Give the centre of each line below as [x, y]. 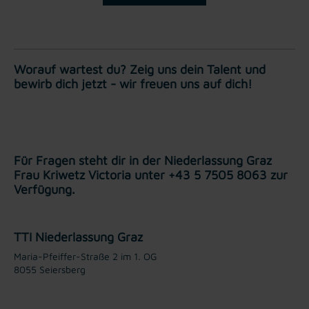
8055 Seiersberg [50, 269]
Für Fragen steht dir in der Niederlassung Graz [143, 160]
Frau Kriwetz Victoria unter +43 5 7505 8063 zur [151, 175]
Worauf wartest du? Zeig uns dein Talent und [140, 69]
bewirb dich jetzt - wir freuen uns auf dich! [133, 83]
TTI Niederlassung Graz [78, 237]
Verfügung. [44, 189]
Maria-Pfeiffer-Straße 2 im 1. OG [86, 256]
